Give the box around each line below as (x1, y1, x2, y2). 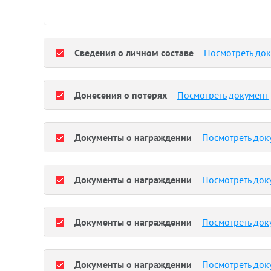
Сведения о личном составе (74, 47, 194, 59)
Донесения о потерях (74, 89, 167, 101)
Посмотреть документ (177, 89, 269, 101)
